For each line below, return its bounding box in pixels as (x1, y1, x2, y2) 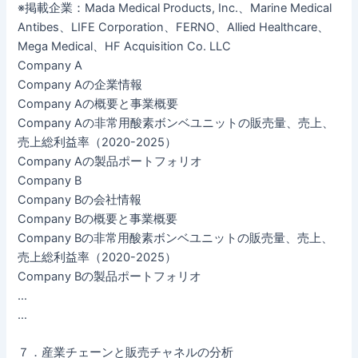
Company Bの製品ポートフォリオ (18, 268, 202, 284)
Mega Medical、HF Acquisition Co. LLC (18, 38, 232, 54)
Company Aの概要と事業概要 (18, 96, 179, 111)
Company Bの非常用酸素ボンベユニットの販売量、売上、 (18, 230, 334, 245)
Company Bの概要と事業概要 (18, 211, 178, 226)
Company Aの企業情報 (18, 77, 143, 92)
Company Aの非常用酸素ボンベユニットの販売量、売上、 (18, 115, 335, 130)
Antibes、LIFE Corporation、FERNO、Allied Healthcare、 (18, 19, 330, 34)
